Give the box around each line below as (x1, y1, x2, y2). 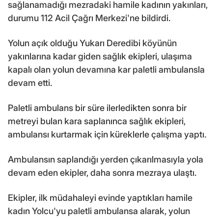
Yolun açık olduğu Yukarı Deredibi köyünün (8, 38, 177, 49)
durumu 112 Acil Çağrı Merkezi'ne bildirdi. (8, 13, 170, 24)
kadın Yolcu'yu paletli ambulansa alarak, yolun (8, 206, 190, 217)
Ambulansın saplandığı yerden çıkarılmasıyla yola (8, 154, 203, 165)
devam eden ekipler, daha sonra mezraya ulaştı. (8, 167, 196, 178)
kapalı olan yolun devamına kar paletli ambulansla (8, 64, 205, 75)
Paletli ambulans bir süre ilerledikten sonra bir (8, 103, 187, 113)
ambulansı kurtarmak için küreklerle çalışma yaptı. (8, 129, 206, 140)
